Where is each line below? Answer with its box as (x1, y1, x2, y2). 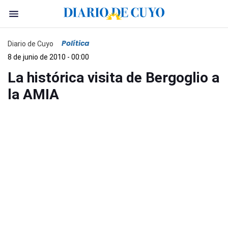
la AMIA (8, 86, 59, 103)
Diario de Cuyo (8, 39, 53, 48)
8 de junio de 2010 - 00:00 (8, 53, 89, 61)
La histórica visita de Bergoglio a (8, 69, 219, 86)
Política (62, 38, 90, 48)
